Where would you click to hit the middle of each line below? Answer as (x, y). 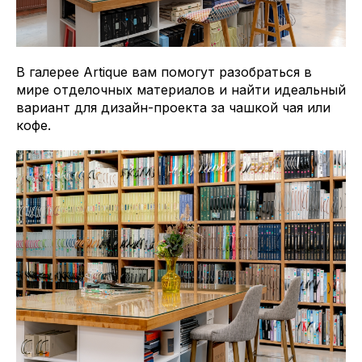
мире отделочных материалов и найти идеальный (181, 90)
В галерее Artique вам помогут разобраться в (164, 72)
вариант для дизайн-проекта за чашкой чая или (173, 108)
